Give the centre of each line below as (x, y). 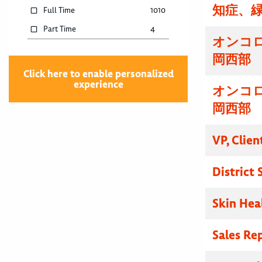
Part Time (60, 29)
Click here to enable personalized (98, 74)
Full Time (59, 11)
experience (98, 85)
